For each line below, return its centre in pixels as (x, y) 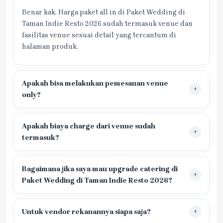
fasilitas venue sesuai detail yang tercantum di (99, 35)
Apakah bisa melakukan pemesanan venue (95, 83)
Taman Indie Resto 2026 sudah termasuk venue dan (107, 23)
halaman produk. (50, 46)
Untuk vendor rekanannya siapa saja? (86, 212)
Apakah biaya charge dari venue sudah (89, 126)
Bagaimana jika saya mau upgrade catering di (100, 169)
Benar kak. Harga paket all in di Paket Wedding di (104, 12)
